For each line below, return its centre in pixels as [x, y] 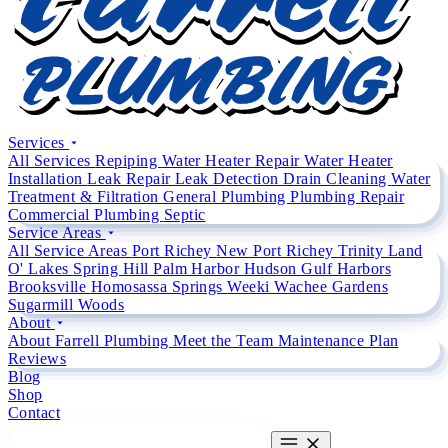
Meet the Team [225, 341]
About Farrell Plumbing [91, 341]
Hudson [272, 269]
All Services [52, 161]
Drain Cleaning [337, 179]
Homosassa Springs [159, 287]
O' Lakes [41, 269]
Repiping [128, 161]
